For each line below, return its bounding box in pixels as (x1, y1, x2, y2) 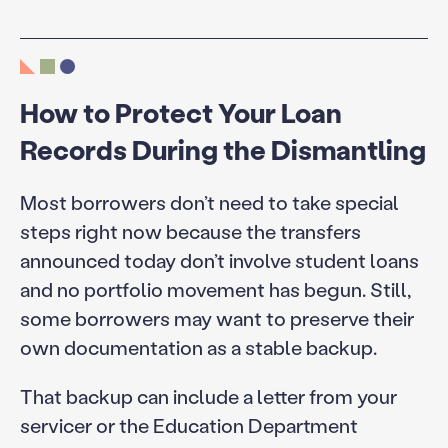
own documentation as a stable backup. (19, 333, 377, 360)
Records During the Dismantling (19, 132, 426, 168)
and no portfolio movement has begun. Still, (19, 275, 411, 302)
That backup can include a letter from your (19, 382, 397, 409)
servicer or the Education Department (19, 411, 358, 438)
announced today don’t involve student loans (19, 246, 419, 273)
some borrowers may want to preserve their (19, 304, 414, 331)
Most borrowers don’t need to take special (19, 188, 399, 215)
